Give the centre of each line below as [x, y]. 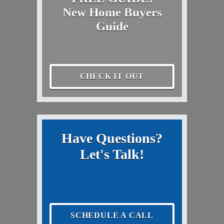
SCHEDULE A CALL [112, 215]
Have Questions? [112, 138]
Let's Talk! [112, 154]
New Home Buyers [112, 12]
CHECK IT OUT [112, 76]
